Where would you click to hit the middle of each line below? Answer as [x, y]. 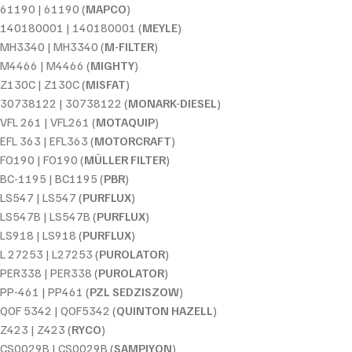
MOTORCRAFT [133, 141]
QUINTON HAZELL [165, 311]
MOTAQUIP [125, 122]
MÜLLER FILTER [125, 160]
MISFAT [106, 84]
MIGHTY [112, 66]
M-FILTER [129, 47]
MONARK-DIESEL [172, 103]
